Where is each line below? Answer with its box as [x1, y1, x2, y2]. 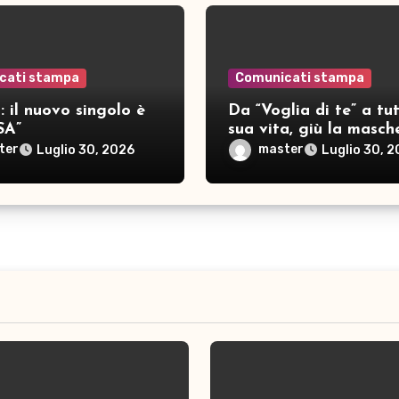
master [257, 142, 304, 158]
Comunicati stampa [234, 70, 364, 85]
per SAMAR [227, 140, 316, 157]
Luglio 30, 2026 [37, 142, 135, 158]
